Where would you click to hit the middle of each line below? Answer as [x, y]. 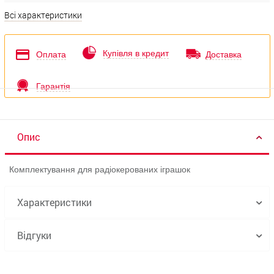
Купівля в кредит [136, 53]
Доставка [224, 54]
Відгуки [34, 235]
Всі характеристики [43, 15]
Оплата [51, 54]
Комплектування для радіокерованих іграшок [99, 169]
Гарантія [54, 86]
